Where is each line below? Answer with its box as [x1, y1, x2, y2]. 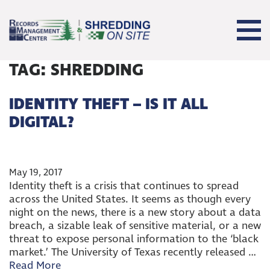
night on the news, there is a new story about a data [9, 205, 261, 220]
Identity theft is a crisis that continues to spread [9, 178, 239, 193]
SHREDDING [51, 59, 143, 82]
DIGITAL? [9, 112, 74, 133]
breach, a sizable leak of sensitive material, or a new [9, 218, 261, 233]
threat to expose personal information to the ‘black [9, 231, 259, 246]
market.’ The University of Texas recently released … [9, 245, 256, 260]
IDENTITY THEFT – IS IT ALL [9, 94, 208, 115]
